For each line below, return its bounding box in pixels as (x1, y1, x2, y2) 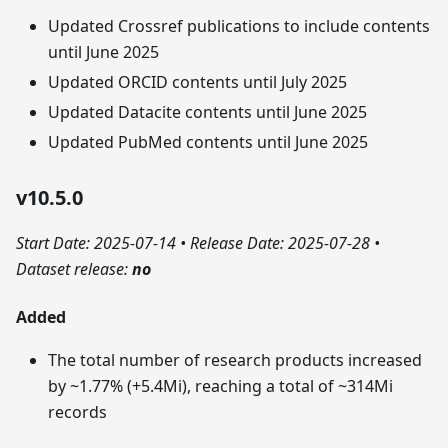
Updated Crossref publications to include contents (48, 15, 430, 38)
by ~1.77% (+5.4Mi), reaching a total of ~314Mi (48, 375, 393, 398)
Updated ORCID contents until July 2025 (48, 71, 347, 94)
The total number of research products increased (48, 349, 422, 372)
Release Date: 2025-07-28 (186, 232, 374, 255)
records (48, 401, 107, 424)
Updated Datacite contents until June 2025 (48, 101, 367, 124)
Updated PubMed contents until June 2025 (48, 131, 368, 154)
